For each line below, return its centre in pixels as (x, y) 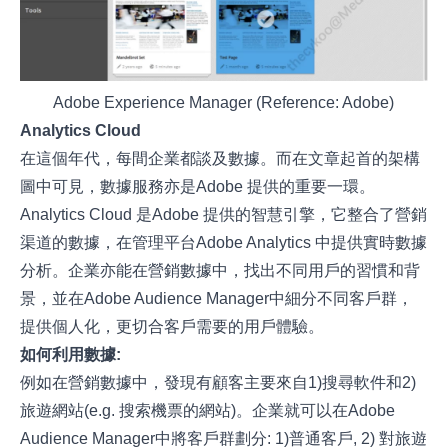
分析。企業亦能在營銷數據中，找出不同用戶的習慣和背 (220, 271)
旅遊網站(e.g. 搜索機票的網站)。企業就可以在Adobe (208, 411)
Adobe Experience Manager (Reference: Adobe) (224, 103)
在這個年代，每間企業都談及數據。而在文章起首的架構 (220, 159)
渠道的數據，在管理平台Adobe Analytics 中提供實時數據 (224, 243)
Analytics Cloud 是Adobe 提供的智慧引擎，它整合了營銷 (224, 215)
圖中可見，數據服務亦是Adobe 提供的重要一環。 (198, 187)
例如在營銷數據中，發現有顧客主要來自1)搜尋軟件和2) (218, 383)
